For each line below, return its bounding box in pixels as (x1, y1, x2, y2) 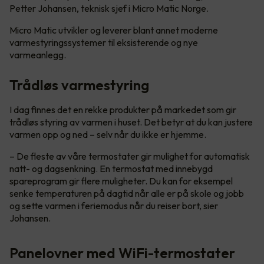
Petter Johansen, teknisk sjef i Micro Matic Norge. (9, 2, 209, 14)
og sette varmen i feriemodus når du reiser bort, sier (9, 199, 218, 212)
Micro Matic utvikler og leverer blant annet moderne (9, 24, 218, 36)
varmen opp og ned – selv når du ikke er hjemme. (9, 128, 206, 140)
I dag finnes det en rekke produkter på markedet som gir (9, 103, 236, 115)
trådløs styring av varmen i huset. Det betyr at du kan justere (9, 115, 253, 128)
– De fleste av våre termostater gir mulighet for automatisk (9, 150, 250, 162)
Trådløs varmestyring (9, 75, 149, 94)
